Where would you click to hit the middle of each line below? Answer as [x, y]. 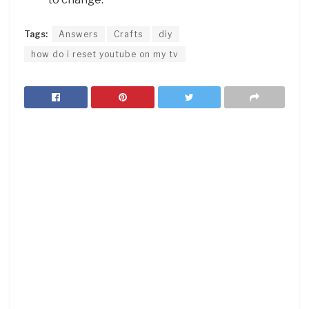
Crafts [128, 34]
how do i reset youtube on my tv [105, 54]
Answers [78, 34]
